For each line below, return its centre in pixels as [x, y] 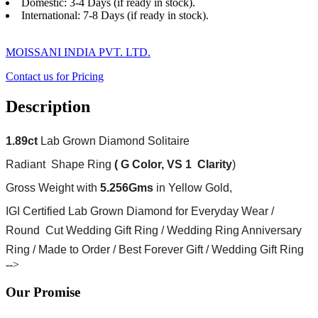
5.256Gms [125, 188]
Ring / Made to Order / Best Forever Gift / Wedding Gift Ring [156, 250]
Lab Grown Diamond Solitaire [116, 141]
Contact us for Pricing [55, 77]
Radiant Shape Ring [60, 165]
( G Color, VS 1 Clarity [173, 165]
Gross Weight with [51, 188]
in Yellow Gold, [193, 188]
